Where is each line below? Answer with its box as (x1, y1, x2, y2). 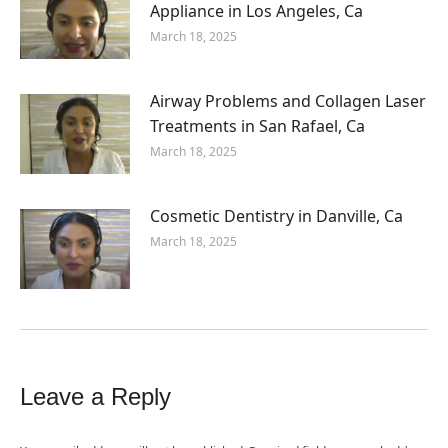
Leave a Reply (20, 383, 171, 410)
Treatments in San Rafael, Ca (150, 115, 365, 137)
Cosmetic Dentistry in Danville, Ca (150, 205, 403, 227)
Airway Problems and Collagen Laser (150, 90, 426, 112)
